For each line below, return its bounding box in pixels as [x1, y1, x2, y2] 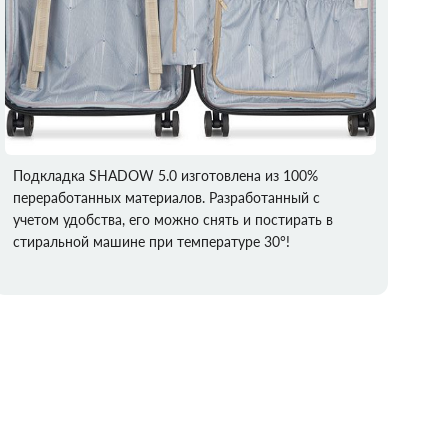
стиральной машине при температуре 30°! [13, 233, 291, 251]
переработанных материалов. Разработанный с [13, 189, 321, 207]
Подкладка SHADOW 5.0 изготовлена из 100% [13, 167, 319, 185]
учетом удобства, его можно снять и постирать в [13, 211, 334, 229]
